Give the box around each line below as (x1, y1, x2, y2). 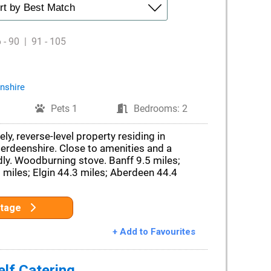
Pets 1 (51, 103, 78, 114)
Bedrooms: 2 (134, 103, 188, 114)
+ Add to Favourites (112, 226, 195, 237)
